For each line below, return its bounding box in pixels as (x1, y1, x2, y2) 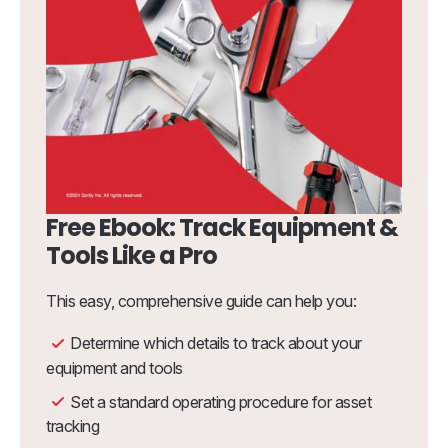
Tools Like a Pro (46, 239, 217, 273)
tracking (46, 416, 99, 437)
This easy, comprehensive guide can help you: (46, 291, 356, 312)
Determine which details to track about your (70, 333, 362, 354)
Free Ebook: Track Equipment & (46, 211, 398, 245)
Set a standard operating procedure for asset (70, 391, 371, 412)
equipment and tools (46, 357, 183, 378)
